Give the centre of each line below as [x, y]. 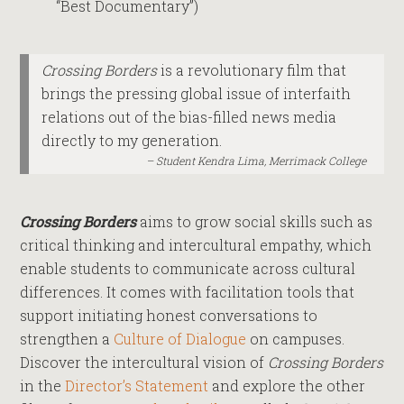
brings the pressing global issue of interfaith [197, 93]
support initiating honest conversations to [169, 315]
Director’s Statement [137, 386]
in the [43, 386]
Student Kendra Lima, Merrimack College [261, 161]
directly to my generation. [132, 140]
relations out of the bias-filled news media [189, 117]
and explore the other [287, 386]
